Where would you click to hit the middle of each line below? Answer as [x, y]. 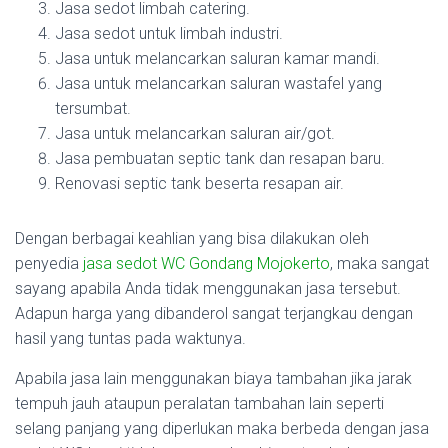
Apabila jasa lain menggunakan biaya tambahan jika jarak [213, 379]
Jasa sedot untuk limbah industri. [169, 34]
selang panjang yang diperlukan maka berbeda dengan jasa [222, 429]
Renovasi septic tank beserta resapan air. [199, 184]
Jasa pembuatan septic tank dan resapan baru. [220, 159]
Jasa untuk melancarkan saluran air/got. [195, 134]
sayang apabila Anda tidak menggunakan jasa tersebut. [208, 289]
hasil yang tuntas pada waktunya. [130, 339]
